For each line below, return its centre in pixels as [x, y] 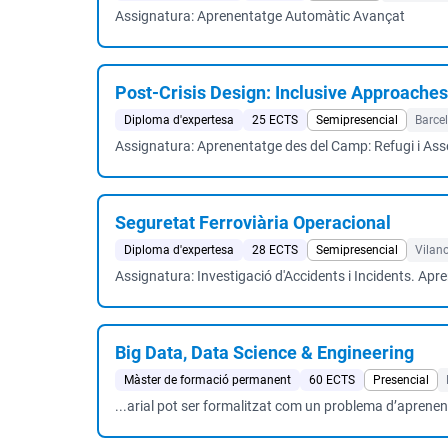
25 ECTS [275, 120]
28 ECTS [275, 250]
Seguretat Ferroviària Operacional [253, 222]
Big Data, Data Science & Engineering [264, 352]
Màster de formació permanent [207, 380]
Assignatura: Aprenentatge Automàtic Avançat [260, 16]
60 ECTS [332, 380]
